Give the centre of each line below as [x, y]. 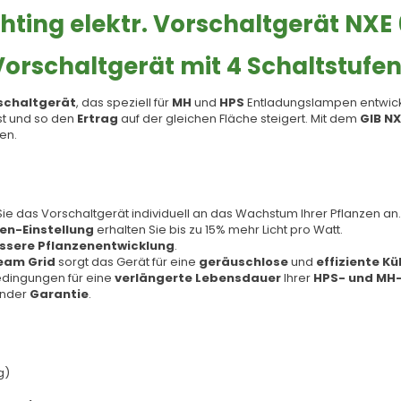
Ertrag [98, 119]
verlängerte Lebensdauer [198, 278]
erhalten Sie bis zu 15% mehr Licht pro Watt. [218, 230]
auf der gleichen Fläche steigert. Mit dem [239, 119]
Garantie [59, 294]
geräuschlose [243, 262]
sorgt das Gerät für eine [127, 262]
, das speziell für [124, 102]
